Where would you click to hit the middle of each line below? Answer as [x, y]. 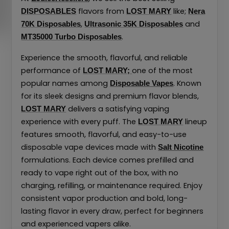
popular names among [66, 83]
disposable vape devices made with [90, 147]
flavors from [101, 11]
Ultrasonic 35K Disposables [134, 24]
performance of [52, 70]
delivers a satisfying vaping [118, 109]
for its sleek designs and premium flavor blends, [110, 96]
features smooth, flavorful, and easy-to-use [104, 134]
